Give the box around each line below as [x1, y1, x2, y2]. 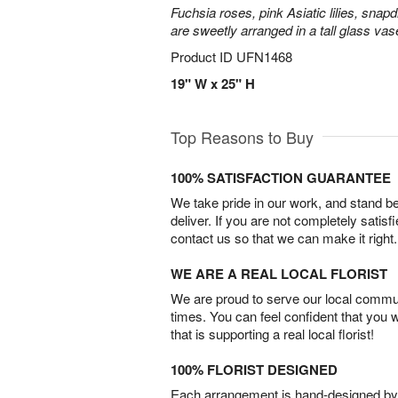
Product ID [171, 47, 236, 66]
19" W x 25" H [171, 74, 255, 93]
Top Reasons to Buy [171, 125, 314, 148]
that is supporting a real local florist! [171, 324, 374, 343]
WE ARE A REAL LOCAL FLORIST [171, 264, 387, 283]
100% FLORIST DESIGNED [171, 360, 338, 379]
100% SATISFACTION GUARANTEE [171, 168, 391, 187]
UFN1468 [236, 47, 292, 66]
